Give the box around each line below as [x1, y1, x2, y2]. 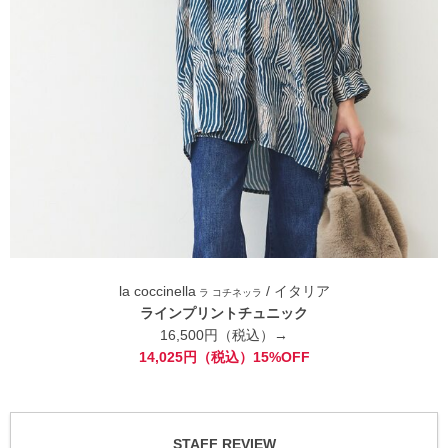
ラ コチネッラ [195, 287, 262, 299]
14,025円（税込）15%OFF [138, 349, 310, 366]
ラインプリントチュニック [140, 305, 308, 322]
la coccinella [118, 283, 196, 300]
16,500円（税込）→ [160, 327, 288, 344]
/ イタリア [261, 283, 330, 300]
